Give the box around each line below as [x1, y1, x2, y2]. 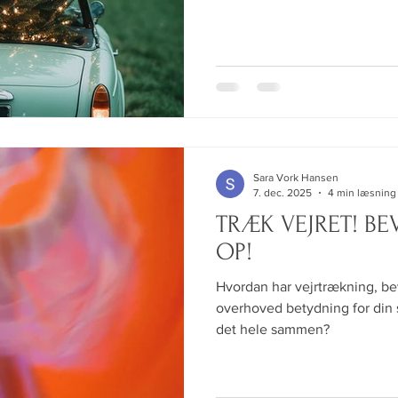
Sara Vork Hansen [253, 171, 338, 185]
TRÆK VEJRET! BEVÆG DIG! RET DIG [216, 211, 364, 239]
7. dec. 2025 [253, 186, 312, 199]
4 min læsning [328, 186, 396, 199]
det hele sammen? [216, 322, 330, 338]
